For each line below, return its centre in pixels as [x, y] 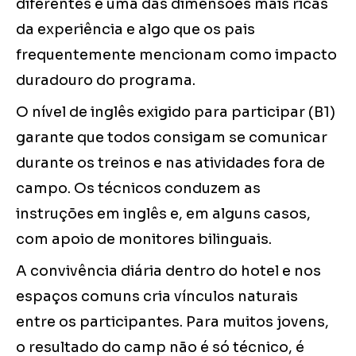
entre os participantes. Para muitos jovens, [172, 322]
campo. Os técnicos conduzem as [138, 189]
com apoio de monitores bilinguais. [144, 240]
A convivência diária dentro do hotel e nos [168, 271]
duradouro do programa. [106, 81]
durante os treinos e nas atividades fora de [170, 163]
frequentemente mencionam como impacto [176, 55]
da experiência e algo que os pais [135, 30]
